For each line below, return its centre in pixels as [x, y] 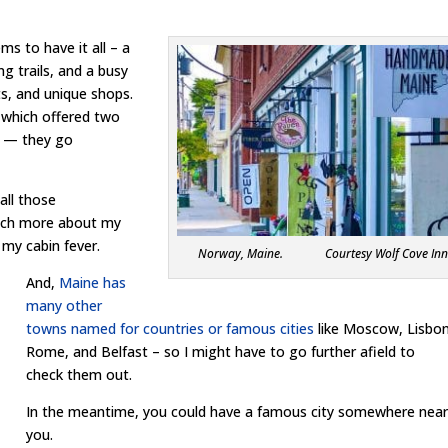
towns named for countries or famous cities [170, 328]
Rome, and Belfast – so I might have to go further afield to [221, 351]
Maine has [93, 282]
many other [64, 305]
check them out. [79, 374]
